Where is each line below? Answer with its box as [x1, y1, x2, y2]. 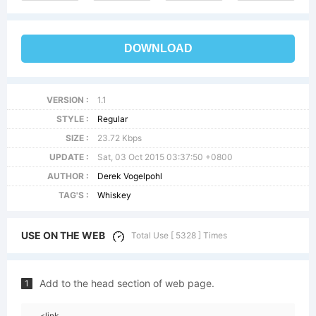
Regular [97, 114, 128, 124]
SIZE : [65, 133, 89, 143]
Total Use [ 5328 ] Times [131, 230, 227, 241]
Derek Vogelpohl [97, 171, 163, 181]
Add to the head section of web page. [39, 277, 214, 289]
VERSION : [46, 95, 89, 105]
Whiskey [97, 190, 132, 200]
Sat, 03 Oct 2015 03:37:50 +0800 [97, 152, 233, 162]
